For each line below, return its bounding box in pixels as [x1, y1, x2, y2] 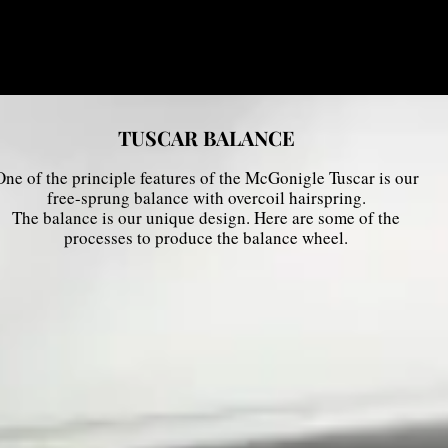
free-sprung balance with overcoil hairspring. [46, 186, 366, 209]
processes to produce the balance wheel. [64, 226, 348, 249]
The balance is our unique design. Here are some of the [12, 206, 400, 229]
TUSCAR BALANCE [117, 124, 295, 151]
